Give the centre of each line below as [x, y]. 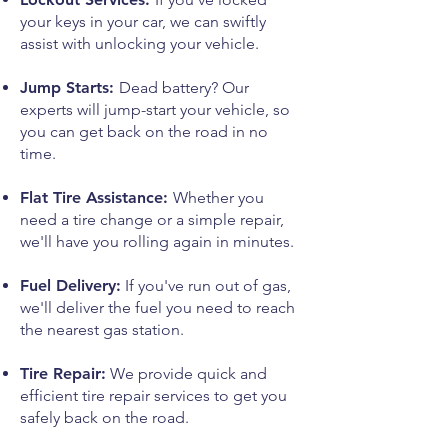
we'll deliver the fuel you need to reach [157, 307]
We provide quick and [186, 373]
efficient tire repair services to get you [153, 395]
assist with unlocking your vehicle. [139, 43]
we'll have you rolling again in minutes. [157, 241]
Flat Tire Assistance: [96, 197]
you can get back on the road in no [144, 131]
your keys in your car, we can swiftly [143, 21]
